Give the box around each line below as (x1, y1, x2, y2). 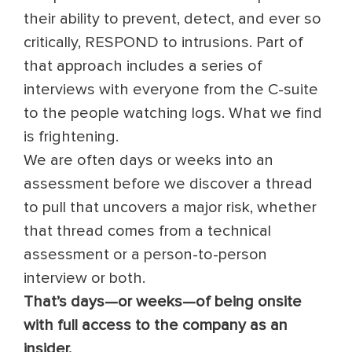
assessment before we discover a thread (24, 176, 313, 192)
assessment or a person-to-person (24, 247, 267, 262)
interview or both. (24, 270, 145, 286)
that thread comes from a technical (24, 223, 271, 239)
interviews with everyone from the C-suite (24, 82, 318, 97)
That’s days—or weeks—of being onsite (24, 294, 302, 310)
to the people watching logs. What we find (24, 105, 322, 121)
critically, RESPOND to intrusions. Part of (24, 35, 303, 50)
